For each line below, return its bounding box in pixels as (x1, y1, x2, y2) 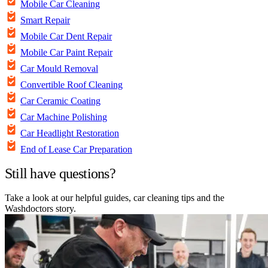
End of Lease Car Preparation (20, 144, 132, 155)
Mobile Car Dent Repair (20, 31, 112, 42)
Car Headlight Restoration (20, 128, 119, 139)
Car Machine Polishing (20, 112, 107, 123)
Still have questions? (5, 166, 115, 182)
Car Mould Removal (20, 63, 98, 74)
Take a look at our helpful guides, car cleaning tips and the (5, 193, 224, 203)
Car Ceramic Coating (20, 96, 100, 106)
